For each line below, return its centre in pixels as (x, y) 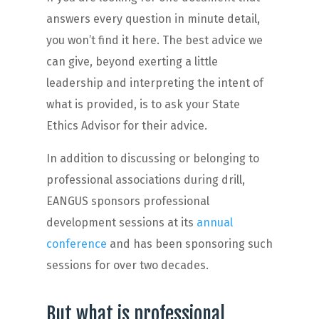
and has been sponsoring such (191, 244)
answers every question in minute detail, (153, 19)
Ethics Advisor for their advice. (126, 125)
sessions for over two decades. (127, 265)
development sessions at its (120, 222)
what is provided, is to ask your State (143, 104)
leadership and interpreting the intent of (155, 83)
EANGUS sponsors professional (127, 201)
